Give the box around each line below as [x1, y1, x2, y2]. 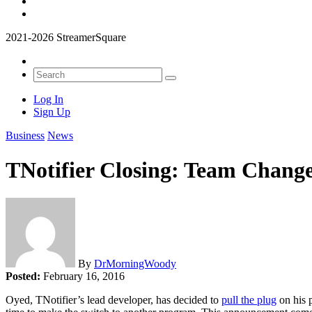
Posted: [6, 270, 43, 283]
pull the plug [221, 294, 276, 306]
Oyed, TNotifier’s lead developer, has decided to [6, 294, 221, 306]
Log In [33, 93, 63, 106]
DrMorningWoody [94, 258, 176, 270]
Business [6, 130, 45, 142]
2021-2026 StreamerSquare [6, 31, 126, 44]
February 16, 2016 [43, 270, 125, 283]
